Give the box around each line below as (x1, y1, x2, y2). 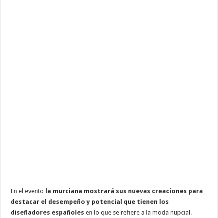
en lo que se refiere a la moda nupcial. (84, 208, 192, 216)
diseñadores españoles (11, 208, 85, 216)
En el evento (11, 187, 46, 195)
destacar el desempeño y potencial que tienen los (11, 198, 169, 205)
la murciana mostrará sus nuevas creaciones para (45, 187, 203, 195)
